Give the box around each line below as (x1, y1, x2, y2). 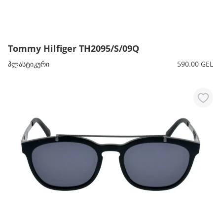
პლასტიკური (8, 59, 49, 69)
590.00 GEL (177, 59, 213, 69)
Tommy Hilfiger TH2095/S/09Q (8, 42, 139, 54)
